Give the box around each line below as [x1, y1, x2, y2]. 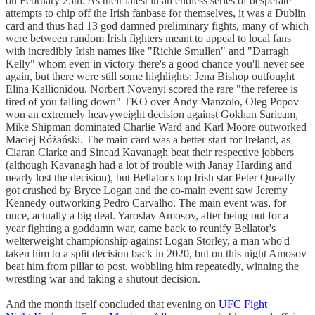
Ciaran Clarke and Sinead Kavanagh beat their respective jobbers [6, 146, 294, 158]
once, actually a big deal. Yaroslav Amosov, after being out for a [6, 209, 288, 221]
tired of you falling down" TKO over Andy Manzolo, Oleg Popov [6, 95, 299, 108]
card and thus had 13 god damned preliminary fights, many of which [6, 19, 309, 32]
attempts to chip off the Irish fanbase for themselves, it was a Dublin [6, 6, 306, 19]
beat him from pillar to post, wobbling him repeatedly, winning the [6, 259, 299, 272]
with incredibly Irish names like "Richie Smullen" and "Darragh [6, 44, 289, 57]
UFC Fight [219, 297, 267, 310]
